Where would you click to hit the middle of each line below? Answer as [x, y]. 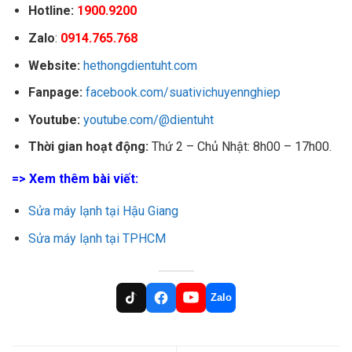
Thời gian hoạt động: [88, 147]
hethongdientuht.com [140, 65]
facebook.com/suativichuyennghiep [183, 93]
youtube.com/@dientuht [148, 119]
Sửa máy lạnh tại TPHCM [97, 238]
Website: [54, 65]
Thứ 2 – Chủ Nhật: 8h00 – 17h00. [240, 147]
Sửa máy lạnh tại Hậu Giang [103, 211]
